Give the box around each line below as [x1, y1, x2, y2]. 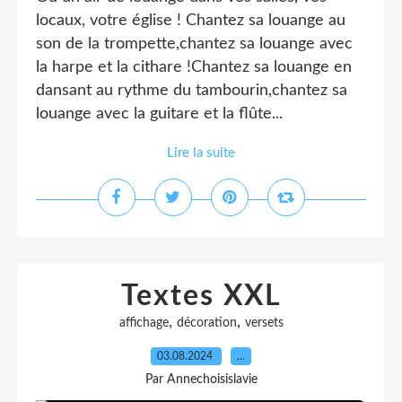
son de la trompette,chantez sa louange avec [36, 36, 353, 52]
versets [244, 317, 284, 329]
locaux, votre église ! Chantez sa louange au [36, 13, 345, 29]
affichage [118, 317, 169, 329]
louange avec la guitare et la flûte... [36, 106, 283, 122]
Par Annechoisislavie [144, 373, 258, 386]
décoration [176, 317, 237, 329]
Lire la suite [167, 146, 235, 160]
